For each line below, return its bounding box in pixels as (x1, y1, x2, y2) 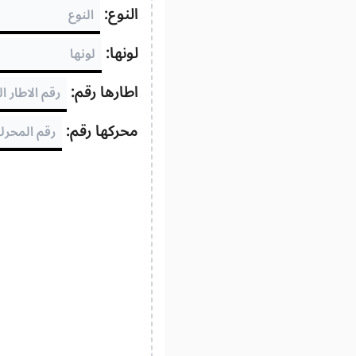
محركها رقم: (62, 115, 138, 147)
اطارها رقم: (67, 76, 138, 108)
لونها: (102, 37, 138, 69)
